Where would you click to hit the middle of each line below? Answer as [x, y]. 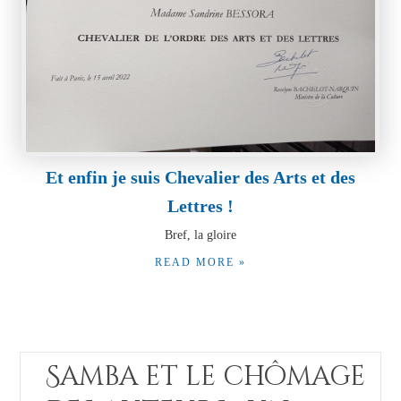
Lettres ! [200, 205]
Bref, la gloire [200, 234]
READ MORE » [200, 262]
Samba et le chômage [205, 377]
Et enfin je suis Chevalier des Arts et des [200, 177]
